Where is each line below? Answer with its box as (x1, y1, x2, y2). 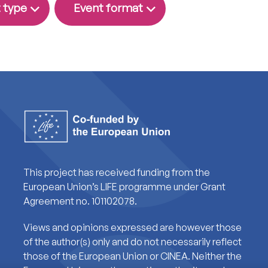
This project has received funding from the (23, 166, 210, 178)
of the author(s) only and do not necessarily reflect (23, 235, 242, 248)
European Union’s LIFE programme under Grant (23, 180, 226, 193)
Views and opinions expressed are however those (23, 221, 242, 233)
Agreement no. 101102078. (23, 194, 137, 207)
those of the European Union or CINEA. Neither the (23, 249, 242, 262)
